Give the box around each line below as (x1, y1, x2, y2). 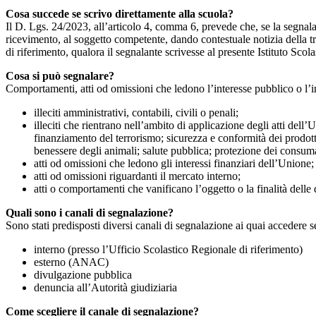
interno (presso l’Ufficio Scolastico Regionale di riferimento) (34, 243, 303, 256)
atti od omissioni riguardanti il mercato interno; (34, 170, 241, 183)
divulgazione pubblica (34, 269, 132, 281)
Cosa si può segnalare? (6, 70, 114, 83)
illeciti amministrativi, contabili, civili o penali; (34, 107, 238, 119)
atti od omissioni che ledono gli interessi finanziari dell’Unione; (34, 157, 314, 170)
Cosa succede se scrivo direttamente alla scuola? (6, 8, 233, 20)
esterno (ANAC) (34, 256, 109, 269)
